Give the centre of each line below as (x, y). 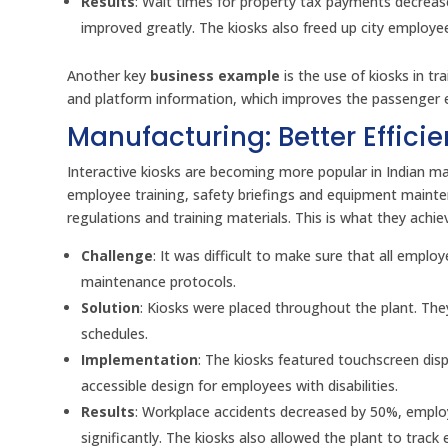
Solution (111, 308)
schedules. (115, 334)
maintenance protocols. (159, 282)
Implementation (140, 360)
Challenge (117, 256)
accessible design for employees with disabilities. (240, 386)
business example (215, 76)
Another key (109, 76)
